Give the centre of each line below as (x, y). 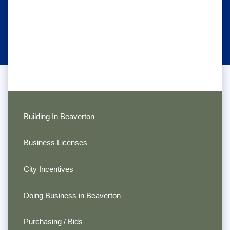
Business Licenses (55, 143)
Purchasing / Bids (53, 222)
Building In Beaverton (59, 116)
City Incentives (48, 169)
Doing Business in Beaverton (72, 195)
